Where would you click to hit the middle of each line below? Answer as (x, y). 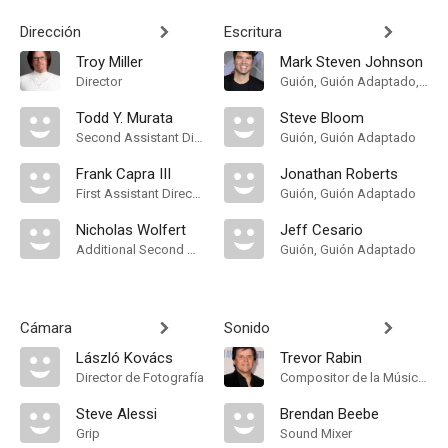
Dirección (50, 32)
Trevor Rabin (321, 358)
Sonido (247, 328)
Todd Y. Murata (124, 118)
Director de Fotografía (140, 377)
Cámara (46, 328)
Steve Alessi (116, 414)
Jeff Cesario (321, 230)
